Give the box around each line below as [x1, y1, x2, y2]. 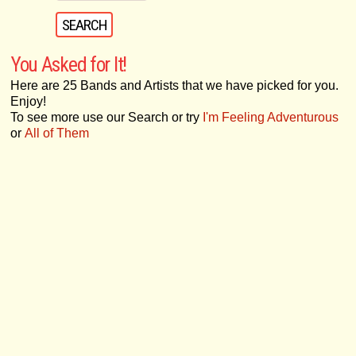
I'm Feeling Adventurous [202, 110, 339, 125]
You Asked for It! [10, 52, 127, 77]
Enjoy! [10, 95, 46, 109]
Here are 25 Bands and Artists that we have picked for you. [10, 79, 339, 93]
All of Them [24, 126, 89, 141]
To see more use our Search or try [10, 110, 203, 125]
